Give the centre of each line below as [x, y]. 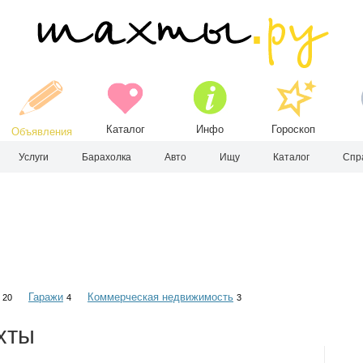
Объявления [41, 132]
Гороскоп [294, 129]
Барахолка [107, 157]
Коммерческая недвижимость [160, 297]
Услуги [34, 157]
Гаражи [46, 297]
